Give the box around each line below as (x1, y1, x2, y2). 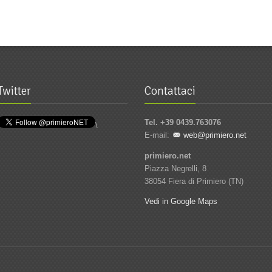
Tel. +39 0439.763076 (144, 117, 222, 127)
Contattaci (144, 84, 196, 99)
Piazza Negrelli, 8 (144, 163, 207, 173)
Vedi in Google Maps (144, 197, 218, 206)
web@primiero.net (183, 130, 247, 140)
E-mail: (144, 130, 172, 140)
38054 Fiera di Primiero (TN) (144, 176, 244, 186)
